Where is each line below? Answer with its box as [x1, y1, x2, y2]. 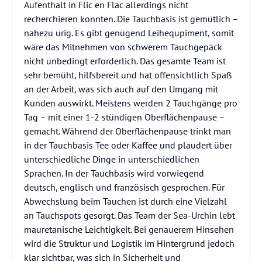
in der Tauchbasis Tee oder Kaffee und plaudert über [24, 139, 232, 151]
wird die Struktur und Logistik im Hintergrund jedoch [24, 237, 235, 249]
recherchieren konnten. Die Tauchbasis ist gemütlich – [24, 13, 238, 25]
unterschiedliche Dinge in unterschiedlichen [24, 153, 199, 165]
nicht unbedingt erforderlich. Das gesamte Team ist [24, 55, 226, 67]
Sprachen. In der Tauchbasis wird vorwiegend [24, 167, 204, 179]
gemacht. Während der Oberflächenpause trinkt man [24, 125, 231, 137]
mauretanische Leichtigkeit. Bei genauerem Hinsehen [24, 223, 234, 235]
